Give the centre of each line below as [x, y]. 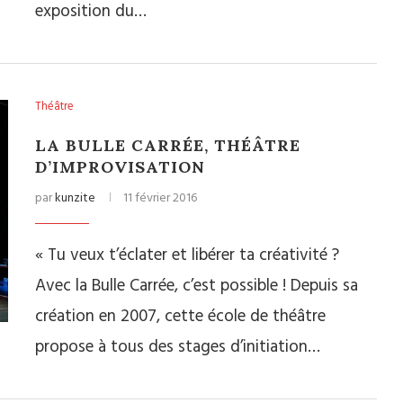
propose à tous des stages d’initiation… [178, 347]
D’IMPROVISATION [120, 167]
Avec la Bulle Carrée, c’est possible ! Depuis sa [197, 286]
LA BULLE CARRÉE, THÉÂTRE [168, 145]
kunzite [75, 198]
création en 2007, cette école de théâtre [180, 317]
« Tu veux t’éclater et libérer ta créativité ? [187, 255]
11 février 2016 [160, 198]
